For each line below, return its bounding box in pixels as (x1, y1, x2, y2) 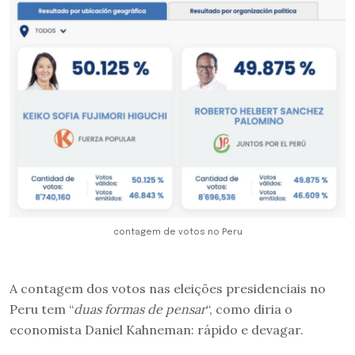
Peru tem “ (10, 300, 74, 317)
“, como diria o (206, 300, 292, 317)
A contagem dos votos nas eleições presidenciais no (10, 280, 326, 296)
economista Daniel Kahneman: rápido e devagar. (10, 321, 303, 338)
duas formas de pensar (74, 300, 206, 317)
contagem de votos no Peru (113, 227, 242, 237)
